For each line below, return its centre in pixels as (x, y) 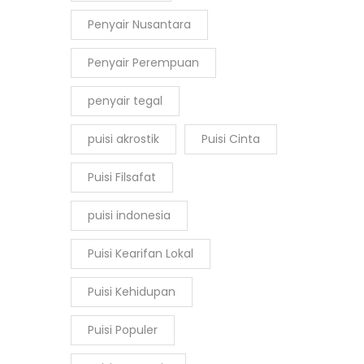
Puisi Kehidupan (132, 292)
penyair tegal (125, 101)
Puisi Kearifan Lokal (141, 253)
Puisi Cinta (231, 139)
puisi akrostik (123, 139)
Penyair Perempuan (143, 63)
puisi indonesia (129, 215)
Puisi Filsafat (122, 177)
